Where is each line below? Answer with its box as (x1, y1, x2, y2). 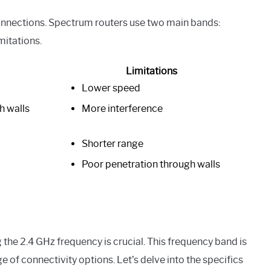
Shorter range (82, 137, 143, 149)
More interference (82, 102, 163, 114)
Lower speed (82, 82, 140, 94)
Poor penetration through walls (82, 158, 220, 170)
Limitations (125, 65, 177, 77)
